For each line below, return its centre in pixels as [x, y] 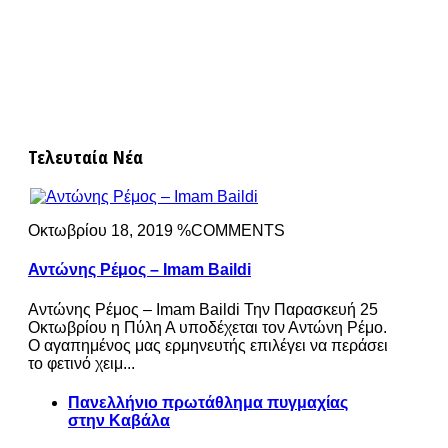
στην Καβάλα [119, 420]
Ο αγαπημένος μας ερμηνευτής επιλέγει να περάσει [208, 345]
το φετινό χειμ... [81, 363]
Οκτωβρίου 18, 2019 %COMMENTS [156, 230]
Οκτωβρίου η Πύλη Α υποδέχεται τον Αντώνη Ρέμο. [207, 327]
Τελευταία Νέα [85, 157]
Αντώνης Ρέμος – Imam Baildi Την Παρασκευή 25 [203, 309]
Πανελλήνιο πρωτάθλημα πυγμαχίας [208, 402]
